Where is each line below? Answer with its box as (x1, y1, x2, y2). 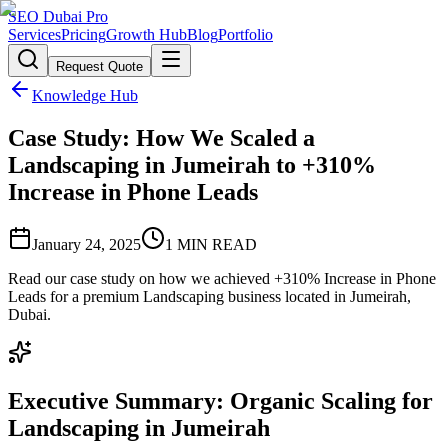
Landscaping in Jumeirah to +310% (8, 151, 376, 178)
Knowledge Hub (32, 87, 138, 104)
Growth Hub (106, 26, 187, 43)
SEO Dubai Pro (8, 8, 108, 25)
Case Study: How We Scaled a (8, 124, 315, 151)
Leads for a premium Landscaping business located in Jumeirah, (8, 287, 411, 305)
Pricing (61, 26, 106, 43)
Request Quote (56, 59, 143, 74)
